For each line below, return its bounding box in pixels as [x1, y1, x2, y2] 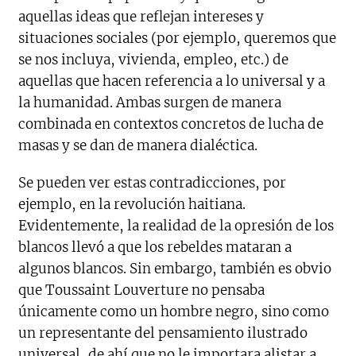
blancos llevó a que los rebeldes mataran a [18, 238, 292, 257]
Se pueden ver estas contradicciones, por [18, 174, 287, 192]
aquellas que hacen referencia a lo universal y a [18, 72, 326, 91]
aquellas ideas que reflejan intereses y [18, 8, 265, 26]
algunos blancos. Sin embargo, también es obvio [18, 260, 332, 278]
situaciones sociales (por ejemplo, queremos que [18, 29, 337, 48]
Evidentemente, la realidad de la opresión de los [18, 217, 335, 235]
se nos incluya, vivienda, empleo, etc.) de [18, 51, 289, 69]
